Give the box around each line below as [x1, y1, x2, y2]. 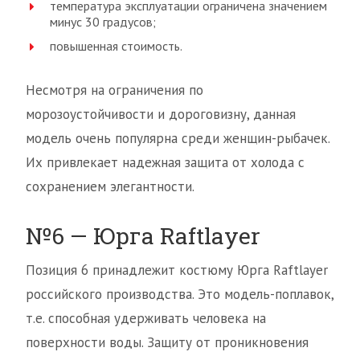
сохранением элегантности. [26, 178, 194, 195]
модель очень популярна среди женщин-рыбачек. [26, 129, 329, 147]
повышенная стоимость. [50, 38, 182, 54]
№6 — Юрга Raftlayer [26, 221, 260, 251]
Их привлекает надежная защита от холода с [26, 153, 305, 171]
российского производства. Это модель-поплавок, [26, 285, 333, 303]
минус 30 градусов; [50, 14, 156, 30]
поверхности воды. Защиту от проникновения [26, 333, 309, 351]
